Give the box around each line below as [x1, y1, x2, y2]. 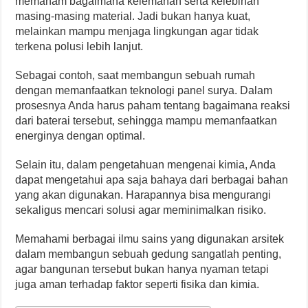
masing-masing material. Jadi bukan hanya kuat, [15, 10, 251, 23]
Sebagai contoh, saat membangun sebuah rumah [15, 69, 256, 82]
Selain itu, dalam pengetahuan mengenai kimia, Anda [15, 159, 276, 171]
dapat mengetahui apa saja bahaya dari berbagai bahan [15, 174, 289, 186]
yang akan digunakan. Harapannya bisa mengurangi [15, 189, 272, 201]
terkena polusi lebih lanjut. [15, 41, 144, 53]
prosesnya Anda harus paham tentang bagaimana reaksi [15, 100, 291, 112]
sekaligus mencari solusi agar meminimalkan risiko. [15, 204, 267, 217]
